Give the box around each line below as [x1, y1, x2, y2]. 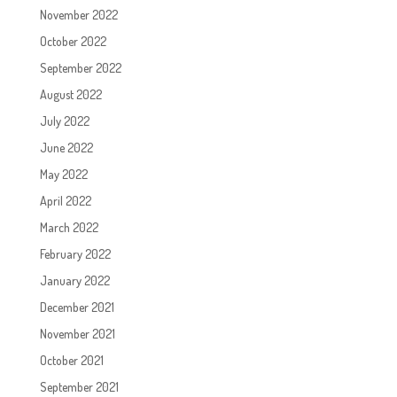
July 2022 [39, 113, 90, 128]
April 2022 [39, 192, 91, 208]
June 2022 [39, 139, 93, 155]
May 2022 [39, 166, 88, 182]
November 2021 [39, 325, 115, 341]
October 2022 [39, 33, 106, 49]
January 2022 [39, 272, 110, 288]
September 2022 [39, 59, 121, 75]
